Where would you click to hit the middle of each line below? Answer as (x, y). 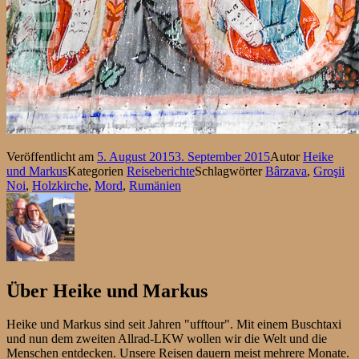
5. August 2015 (136, 156)
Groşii (329, 171)
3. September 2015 (222, 156)
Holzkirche (60, 185)
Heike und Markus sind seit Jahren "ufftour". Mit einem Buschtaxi (174, 325)
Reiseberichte (161, 171)
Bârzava (286, 171)
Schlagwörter (230, 171)
